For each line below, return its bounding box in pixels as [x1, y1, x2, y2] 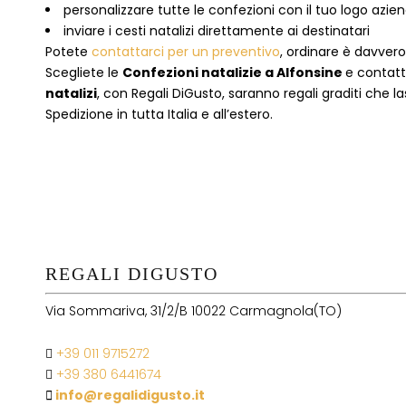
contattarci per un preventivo [92, 43, 280, 61]
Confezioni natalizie [122, 63, 262, 82]
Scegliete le [45, 63, 122, 82]
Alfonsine [276, 63, 343, 82]
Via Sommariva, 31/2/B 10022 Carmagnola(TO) [45, 302, 342, 320]
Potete [45, 43, 92, 61]
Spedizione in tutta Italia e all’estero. [45, 105, 273, 123]
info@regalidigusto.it [55, 386, 205, 404]
